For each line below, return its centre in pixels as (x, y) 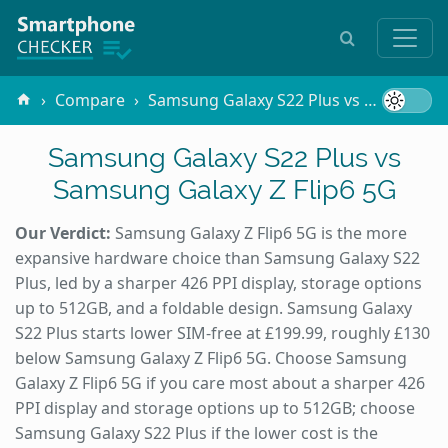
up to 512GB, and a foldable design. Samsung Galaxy (213, 307)
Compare (90, 100)
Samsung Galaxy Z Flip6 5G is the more (259, 232)
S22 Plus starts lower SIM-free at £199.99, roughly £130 (222, 332)
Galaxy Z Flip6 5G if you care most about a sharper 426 (220, 382)
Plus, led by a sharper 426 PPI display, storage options (218, 282)
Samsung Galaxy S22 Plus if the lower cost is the (196, 432)
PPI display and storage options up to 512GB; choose (215, 407)
